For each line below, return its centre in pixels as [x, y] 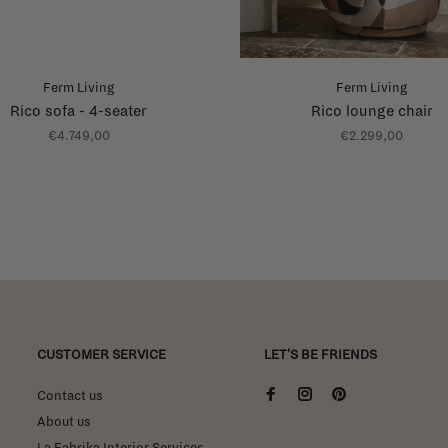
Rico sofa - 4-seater [78, 110]
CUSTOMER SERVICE [101, 354]
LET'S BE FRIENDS [320, 354]
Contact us [70, 395]
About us [64, 421]
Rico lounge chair [371, 110]
